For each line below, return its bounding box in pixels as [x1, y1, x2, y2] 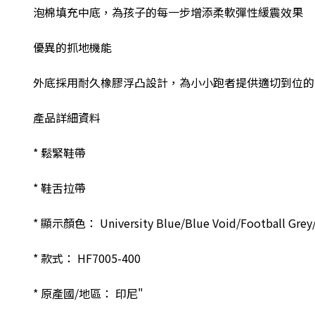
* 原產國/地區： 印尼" [33, 285, 143, 302]
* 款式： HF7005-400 [33, 250, 141, 266]
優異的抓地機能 [33, 39, 112, 56]
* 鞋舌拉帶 [33, 179, 86, 196]
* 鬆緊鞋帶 [33, 144, 86, 161]
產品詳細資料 [33, 109, 101, 126]
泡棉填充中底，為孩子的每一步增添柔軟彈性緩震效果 [33, 4, 303, 20]
